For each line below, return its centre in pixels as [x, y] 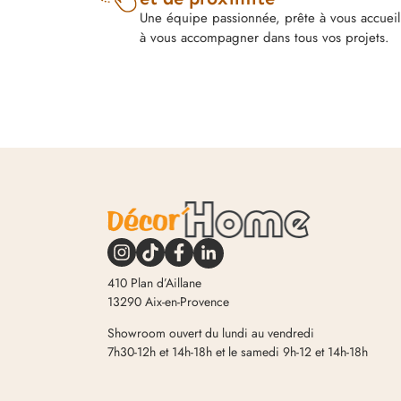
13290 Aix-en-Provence [168, 301]
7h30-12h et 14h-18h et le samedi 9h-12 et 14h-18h [238, 351]
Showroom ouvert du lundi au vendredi [211, 333]
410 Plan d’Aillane [154, 282]
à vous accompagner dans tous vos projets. [264, 37]
